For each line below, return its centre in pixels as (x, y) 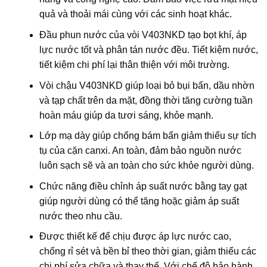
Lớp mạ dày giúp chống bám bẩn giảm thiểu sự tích (148, 136)
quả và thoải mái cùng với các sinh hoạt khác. (135, 14)
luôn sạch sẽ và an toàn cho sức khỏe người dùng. (146, 166)
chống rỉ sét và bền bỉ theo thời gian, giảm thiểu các (148, 252)
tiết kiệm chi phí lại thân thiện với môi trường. (134, 65)
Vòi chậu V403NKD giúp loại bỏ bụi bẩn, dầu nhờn (147, 85)
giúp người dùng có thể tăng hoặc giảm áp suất (139, 201)
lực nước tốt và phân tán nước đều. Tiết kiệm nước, (148, 50)
